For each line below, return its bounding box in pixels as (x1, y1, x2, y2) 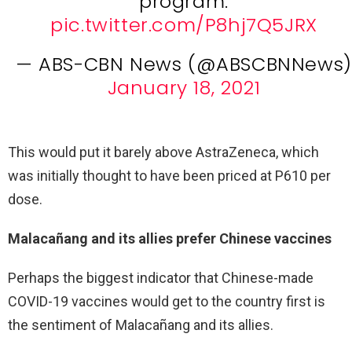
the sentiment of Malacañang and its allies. (8, 316, 273, 333)
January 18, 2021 (107, 74, 261, 101)
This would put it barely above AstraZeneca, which (8, 143, 319, 160)
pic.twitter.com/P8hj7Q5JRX (50, 11, 317, 38)
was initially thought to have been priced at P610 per (8, 167, 331, 184)
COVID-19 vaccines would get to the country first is (8, 292, 325, 310)
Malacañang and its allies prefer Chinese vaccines (8, 229, 332, 247)
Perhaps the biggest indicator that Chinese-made (8, 269, 313, 286)
